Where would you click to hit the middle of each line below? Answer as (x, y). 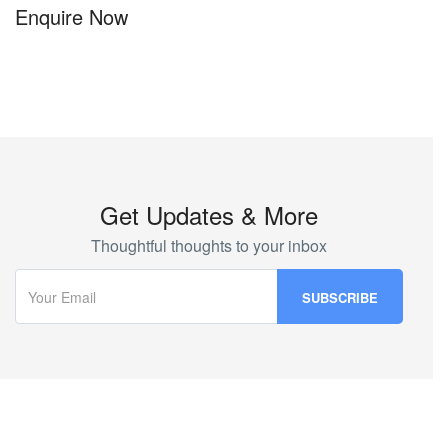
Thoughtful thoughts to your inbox (209, 245)
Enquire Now (71, 16)
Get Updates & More (209, 214)
